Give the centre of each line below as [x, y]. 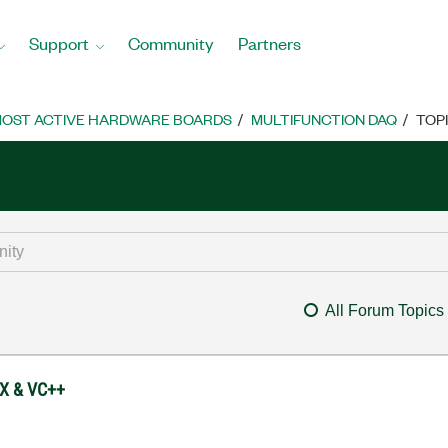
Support [59, 42]
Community [171, 42]
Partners [269, 42]
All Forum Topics [384, 310]
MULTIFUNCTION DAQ [324, 119]
